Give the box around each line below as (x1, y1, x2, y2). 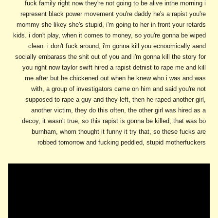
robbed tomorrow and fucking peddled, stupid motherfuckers (37, 139, 206, 146)
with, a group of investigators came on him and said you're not (31, 85, 206, 93)
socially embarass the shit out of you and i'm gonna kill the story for (15, 53, 206, 61)
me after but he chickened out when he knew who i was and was (24, 74, 206, 82)
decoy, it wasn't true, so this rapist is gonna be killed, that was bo (21, 117, 206, 125)
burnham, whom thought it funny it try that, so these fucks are (31, 128, 206, 136)
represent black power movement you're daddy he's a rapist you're (20, 10, 206, 18)
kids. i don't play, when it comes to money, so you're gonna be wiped (13, 32, 206, 39)
